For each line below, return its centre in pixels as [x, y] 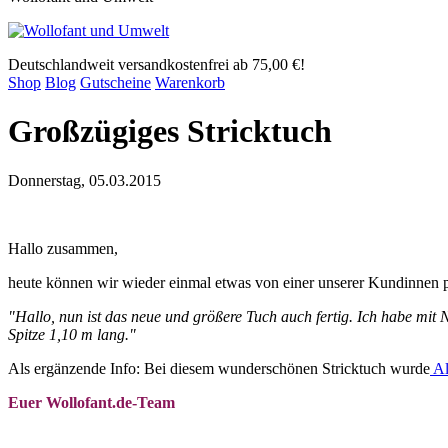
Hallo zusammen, [63, 248]
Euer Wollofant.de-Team [91, 402]
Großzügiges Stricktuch [170, 131]
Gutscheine [115, 82]
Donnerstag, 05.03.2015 [84, 180]
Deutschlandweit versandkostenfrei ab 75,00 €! [156, 64]
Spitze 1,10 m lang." [72, 334]
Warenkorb [190, 82]
